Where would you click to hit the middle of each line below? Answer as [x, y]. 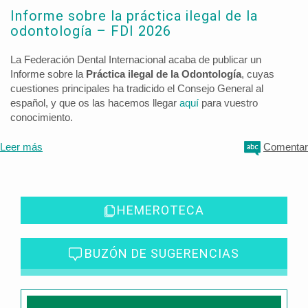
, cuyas [258, 74]
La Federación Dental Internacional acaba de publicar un [136, 60]
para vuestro [228, 103]
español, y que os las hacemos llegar [95, 103]
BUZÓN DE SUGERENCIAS [162, 254]
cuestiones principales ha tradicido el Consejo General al [137, 89]
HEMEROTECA [160, 210]
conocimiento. [42, 118]
